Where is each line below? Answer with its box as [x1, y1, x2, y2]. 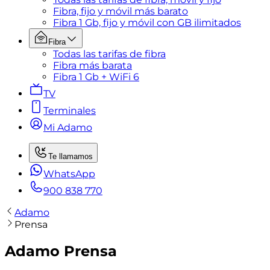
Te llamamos [48, 152, 93, 161]
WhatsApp [43, 168, 95, 180]
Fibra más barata [53, 60, 132, 71]
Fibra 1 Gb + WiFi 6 [53, 71, 139, 83]
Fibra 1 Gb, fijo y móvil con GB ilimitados [53, 17, 241, 28]
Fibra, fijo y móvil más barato [53, 5, 188, 17]
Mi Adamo [43, 122, 92, 133]
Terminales [43, 105, 96, 116]
